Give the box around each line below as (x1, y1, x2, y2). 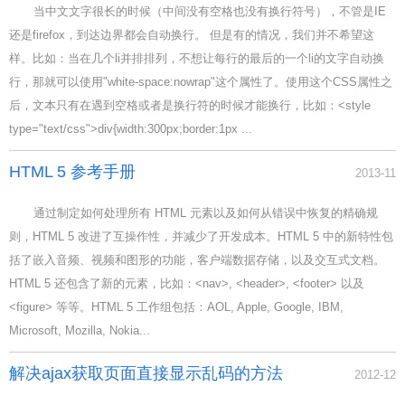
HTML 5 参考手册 (9, 163, 136, 181)
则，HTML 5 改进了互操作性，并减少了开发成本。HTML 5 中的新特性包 (9, 230, 393, 243)
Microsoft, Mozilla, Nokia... (9, 324, 150, 337)
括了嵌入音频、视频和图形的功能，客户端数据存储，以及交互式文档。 (9, 253, 385, 267)
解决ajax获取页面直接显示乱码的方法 (9, 364, 283, 382)
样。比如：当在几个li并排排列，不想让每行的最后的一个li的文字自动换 (9, 52, 384, 65)
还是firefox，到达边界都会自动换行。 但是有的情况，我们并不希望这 (9, 28, 374, 42)
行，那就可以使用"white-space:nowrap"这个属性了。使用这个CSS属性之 (9, 75, 392, 89)
